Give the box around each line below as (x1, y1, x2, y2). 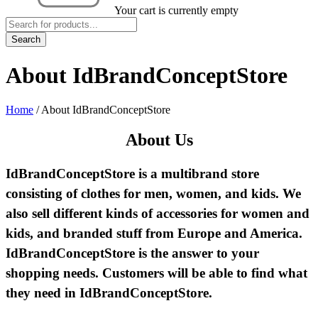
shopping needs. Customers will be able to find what (6, 265, 307, 280)
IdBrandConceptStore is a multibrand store (6, 165, 259, 181)
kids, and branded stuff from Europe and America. (6, 225, 302, 241)
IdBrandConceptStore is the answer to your (6, 245, 259, 261)
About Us (125, 130, 193, 149)
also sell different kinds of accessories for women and (6, 205, 309, 221)
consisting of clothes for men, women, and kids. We (6, 185, 301, 201)
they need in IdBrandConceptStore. (6, 285, 212, 300)
